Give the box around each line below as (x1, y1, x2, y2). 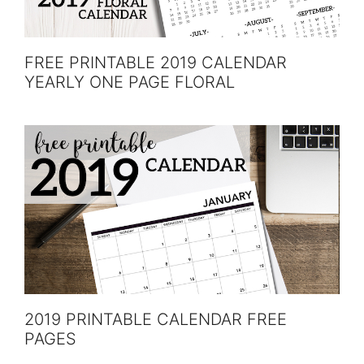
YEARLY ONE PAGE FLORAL (24, 72, 235, 93)
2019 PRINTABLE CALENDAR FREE (24, 310, 287, 330)
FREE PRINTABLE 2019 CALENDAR (24, 53, 287, 73)
